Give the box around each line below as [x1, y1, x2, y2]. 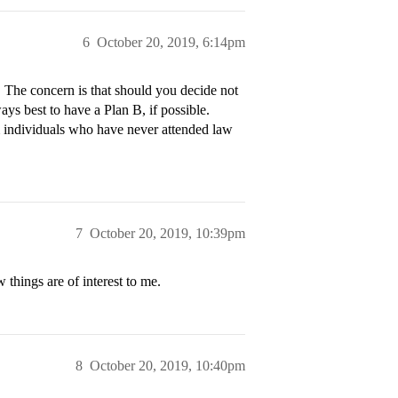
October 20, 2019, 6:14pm [97, 35, 245, 50]
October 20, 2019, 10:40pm [90, 358, 245, 373]
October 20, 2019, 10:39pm [90, 226, 245, 241]
